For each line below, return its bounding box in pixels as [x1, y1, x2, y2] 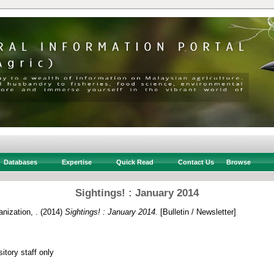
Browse [226, 158, 251, 166]
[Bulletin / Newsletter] [158, 207, 236, 217]
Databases [3, 158, 37, 166]
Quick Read [116, 158, 154, 166]
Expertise [61, 158, 92, 166]
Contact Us [177, 158, 214, 166]
